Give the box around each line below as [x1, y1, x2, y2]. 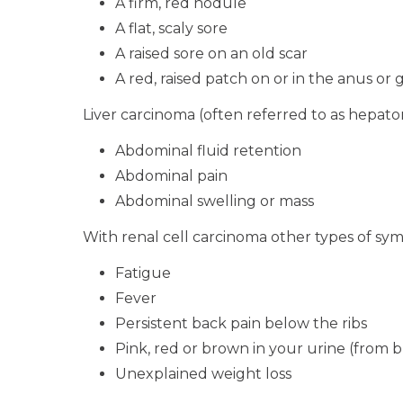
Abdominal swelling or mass [115, 193, 314, 210]
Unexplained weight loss [115, 365, 291, 382]
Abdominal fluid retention [115, 142, 301, 159]
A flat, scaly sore [115, 20, 228, 37]
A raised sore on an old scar [115, 45, 308, 62]
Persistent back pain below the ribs [115, 315, 367, 332]
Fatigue [115, 264, 171, 282]
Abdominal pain [115, 167, 228, 184]
